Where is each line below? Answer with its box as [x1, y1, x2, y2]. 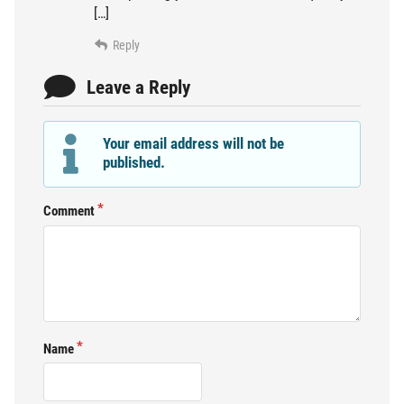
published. [103, 152, 166, 171]
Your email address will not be [103, 133, 285, 152]
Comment [43, 202, 95, 219]
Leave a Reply [87, 77, 190, 99]
